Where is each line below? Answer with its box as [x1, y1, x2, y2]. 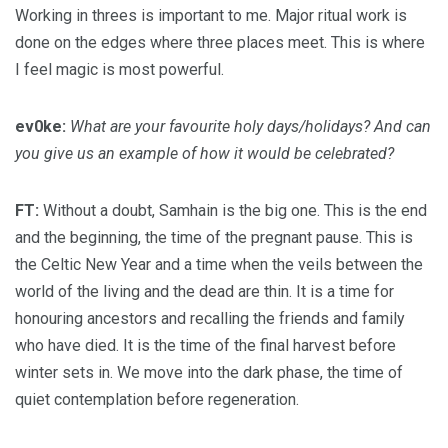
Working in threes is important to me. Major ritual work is [15, 6, 407, 25]
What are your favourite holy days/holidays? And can [70, 117, 431, 136]
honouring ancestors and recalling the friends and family [15, 309, 405, 328]
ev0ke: [15, 117, 66, 136]
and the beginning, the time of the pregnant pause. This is [15, 228, 413, 247]
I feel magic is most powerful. [15, 60, 224, 79]
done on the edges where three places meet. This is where [15, 33, 425, 52]
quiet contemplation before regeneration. [15, 390, 299, 409]
